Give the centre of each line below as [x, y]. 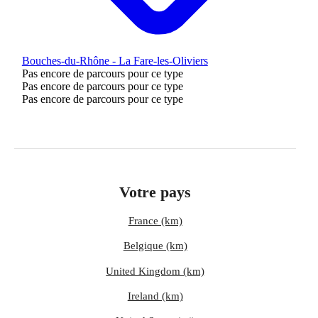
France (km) [155, 220]
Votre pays [155, 192]
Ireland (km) [155, 295]
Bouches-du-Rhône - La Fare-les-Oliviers [115, 60]
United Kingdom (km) [155, 270]
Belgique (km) [155, 245]
